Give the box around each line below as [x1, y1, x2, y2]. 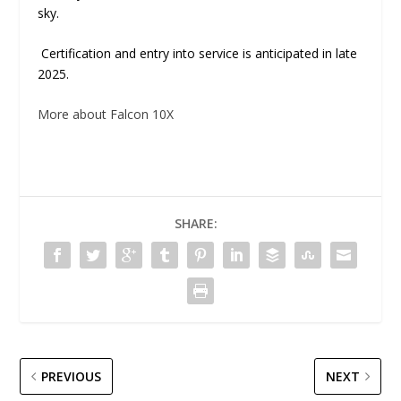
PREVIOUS [41, 368, 102, 386]
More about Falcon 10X [38, 106, 175, 124]
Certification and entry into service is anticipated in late [38, 45, 358, 63]
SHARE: [175, 215, 218, 233]
